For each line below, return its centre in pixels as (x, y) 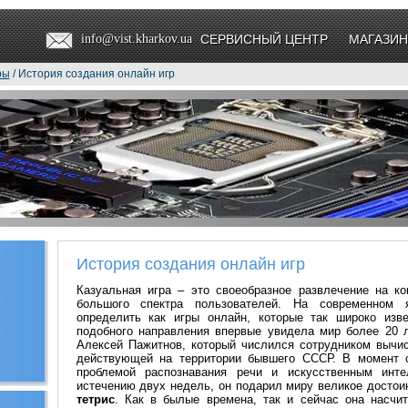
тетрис (95, 399)
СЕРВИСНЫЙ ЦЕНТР (264, 39)
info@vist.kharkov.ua (136, 39)
